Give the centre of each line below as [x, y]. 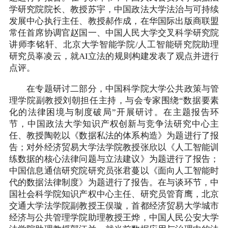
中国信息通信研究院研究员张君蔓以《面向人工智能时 [114, 171]
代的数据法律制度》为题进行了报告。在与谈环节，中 [114, 182]
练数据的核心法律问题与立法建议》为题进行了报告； [114, 159]
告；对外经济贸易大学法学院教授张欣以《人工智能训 [114, 147]
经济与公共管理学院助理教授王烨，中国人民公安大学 [114, 218]
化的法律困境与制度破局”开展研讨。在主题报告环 [114, 112]
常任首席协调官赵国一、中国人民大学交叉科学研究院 [114, 33]
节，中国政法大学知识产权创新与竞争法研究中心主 [114, 124]
